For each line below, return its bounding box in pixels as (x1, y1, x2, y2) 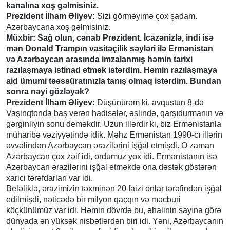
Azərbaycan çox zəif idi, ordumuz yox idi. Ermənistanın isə (6, 151, 217, 161)
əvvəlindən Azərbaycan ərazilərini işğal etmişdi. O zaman (6, 141, 214, 150)
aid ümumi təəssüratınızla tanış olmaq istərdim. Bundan (6, 76, 221, 85)
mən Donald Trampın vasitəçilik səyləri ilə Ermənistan (6, 44, 213, 53)
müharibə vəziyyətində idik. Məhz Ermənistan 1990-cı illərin (6, 130, 222, 139)
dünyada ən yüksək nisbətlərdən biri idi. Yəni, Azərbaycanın (6, 216, 223, 225)
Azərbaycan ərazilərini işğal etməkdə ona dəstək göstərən (6, 162, 217, 171)
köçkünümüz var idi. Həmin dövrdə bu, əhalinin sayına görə (6, 205, 221, 215)
